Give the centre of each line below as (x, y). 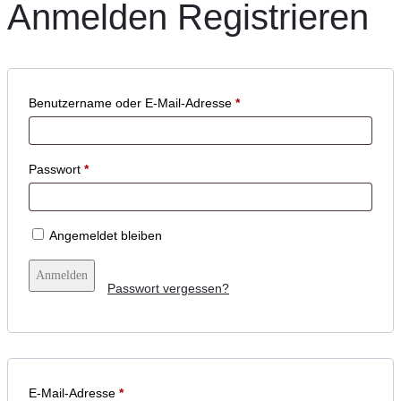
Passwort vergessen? (168, 288)
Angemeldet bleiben (106, 235)
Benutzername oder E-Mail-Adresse (132, 102)
